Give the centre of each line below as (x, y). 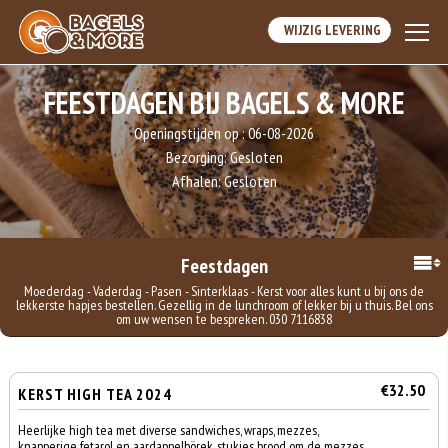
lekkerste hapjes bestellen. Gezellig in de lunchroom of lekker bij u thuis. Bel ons (224, 305)
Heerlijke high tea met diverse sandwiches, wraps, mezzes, (168, 430)
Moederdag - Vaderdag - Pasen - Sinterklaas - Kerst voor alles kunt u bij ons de (224, 291)
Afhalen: (197, 181)
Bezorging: (197, 157)
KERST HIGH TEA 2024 (95, 394)
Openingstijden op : (191, 133)
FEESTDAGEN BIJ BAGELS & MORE (224, 102)
